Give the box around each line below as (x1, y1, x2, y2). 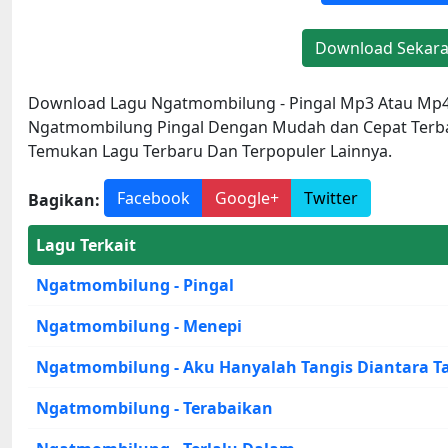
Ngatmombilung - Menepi (36, 314, 242, 337)
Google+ (215, 186, 279, 209)
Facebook (117, 186, 190, 209)
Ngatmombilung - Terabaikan (36, 396, 273, 419)
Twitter (304, 186, 358, 209)
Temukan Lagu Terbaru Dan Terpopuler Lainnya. (28, 139, 392, 162)
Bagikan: (28, 188, 100, 211)
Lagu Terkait (36, 233, 136, 256)
